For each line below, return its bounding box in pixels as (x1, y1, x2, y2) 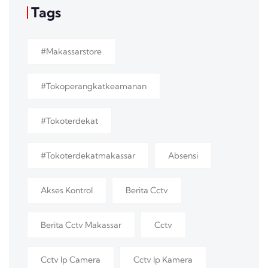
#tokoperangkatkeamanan (41, 81, 147, 92)
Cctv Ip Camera (41, 254, 100, 266)
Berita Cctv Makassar (41, 220, 121, 231)
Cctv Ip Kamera (133, 254, 193, 266)
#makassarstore (41, 46, 102, 57)
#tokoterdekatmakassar (41, 150, 135, 162)
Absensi (168, 150, 198, 162)
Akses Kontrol (41, 185, 93, 196)
